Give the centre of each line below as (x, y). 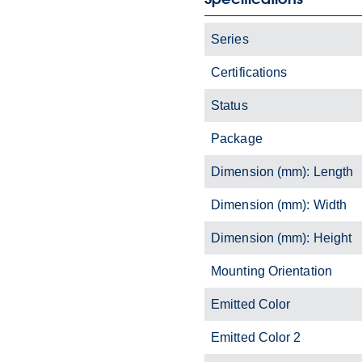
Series (230, 39)
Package (237, 138)
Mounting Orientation (271, 271)
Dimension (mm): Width (279, 204)
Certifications (249, 72)
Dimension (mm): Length (282, 171)
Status (229, 105)
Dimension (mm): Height (282, 238)
